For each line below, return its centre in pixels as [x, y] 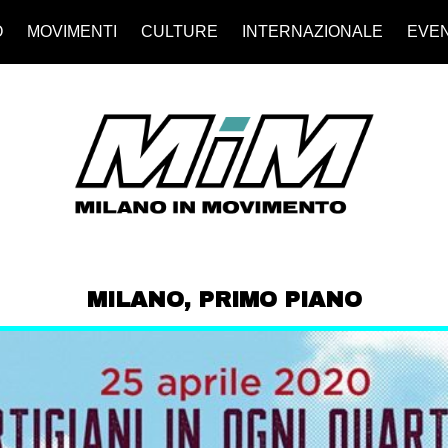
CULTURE [179, 31]
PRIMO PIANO [279, 299]
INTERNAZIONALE [312, 31]
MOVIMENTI [71, 31]
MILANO [135, 299]
